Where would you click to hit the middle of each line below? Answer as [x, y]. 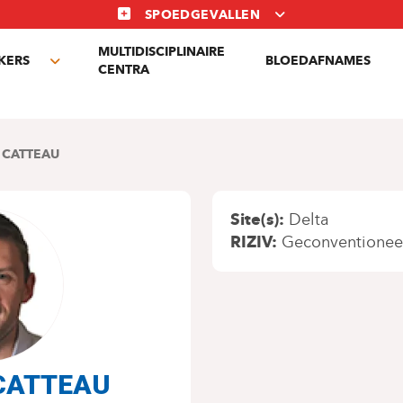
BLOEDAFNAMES [318, 61]
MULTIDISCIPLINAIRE [162, 52]
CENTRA [124, 70]
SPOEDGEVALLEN [202, 15]
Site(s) [254, 219]
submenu [85, 90]
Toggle [78, 71]
